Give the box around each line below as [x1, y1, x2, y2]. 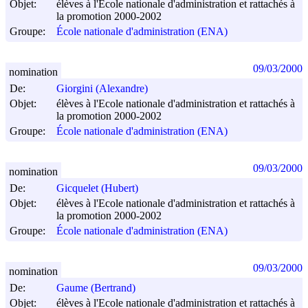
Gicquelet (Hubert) [56, 182, 138, 195]
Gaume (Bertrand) [56, 282, 135, 294]
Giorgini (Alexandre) [56, 82, 148, 95]
